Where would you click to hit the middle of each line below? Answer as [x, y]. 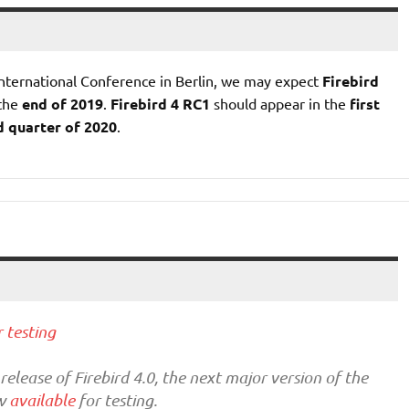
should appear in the [279, 104]
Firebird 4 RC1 [160, 104]
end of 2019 [62, 104]
